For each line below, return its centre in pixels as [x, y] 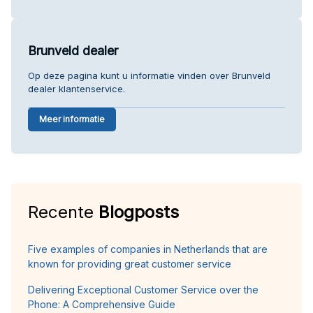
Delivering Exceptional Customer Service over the [143, 289]
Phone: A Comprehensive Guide [102, 304]
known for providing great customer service [130, 263]
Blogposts [139, 212]
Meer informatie [72, 119]
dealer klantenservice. [77, 88]
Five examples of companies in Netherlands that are [148, 249]
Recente [63, 212]
